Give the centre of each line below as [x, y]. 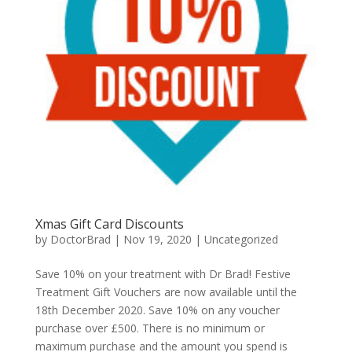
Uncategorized [241, 240]
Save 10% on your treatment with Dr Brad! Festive [163, 274]
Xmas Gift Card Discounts [109, 224]
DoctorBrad [80, 240]
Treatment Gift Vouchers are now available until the [166, 292]
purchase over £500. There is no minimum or [150, 328]
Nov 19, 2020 [157, 240]
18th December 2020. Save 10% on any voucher [157, 310]
